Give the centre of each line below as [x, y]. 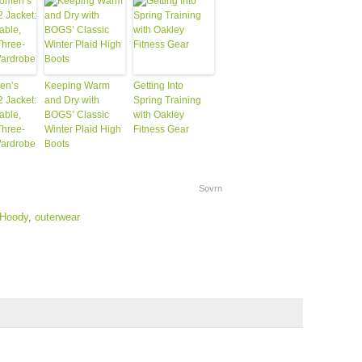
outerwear [57, 217]
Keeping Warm [77, 86]
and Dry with [72, 100]
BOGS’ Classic [76, 115]
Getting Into [158, 86]
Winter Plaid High [82, 129]
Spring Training [167, 100]
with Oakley [158, 115]
